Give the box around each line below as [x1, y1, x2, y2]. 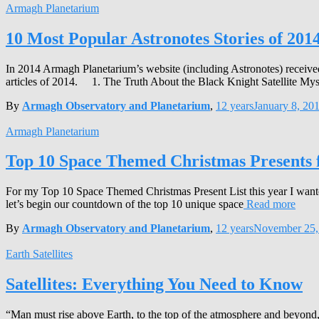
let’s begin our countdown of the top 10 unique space [6, 198, 244, 211]
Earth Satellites [6, 248, 73, 261]
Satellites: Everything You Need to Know [6, 275, 303, 294]
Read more [244, 198, 296, 211]
